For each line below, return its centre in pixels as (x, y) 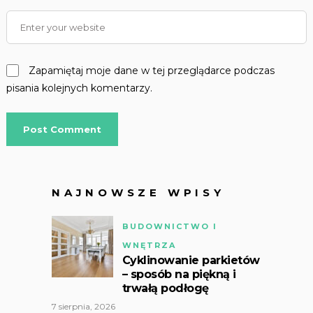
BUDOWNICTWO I (169, 227)
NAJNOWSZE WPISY (138, 192)
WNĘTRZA (149, 246)
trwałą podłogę (165, 289)
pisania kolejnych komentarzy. (79, 88)
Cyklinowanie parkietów (191, 261)
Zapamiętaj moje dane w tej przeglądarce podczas (151, 71)
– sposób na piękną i (179, 275)
